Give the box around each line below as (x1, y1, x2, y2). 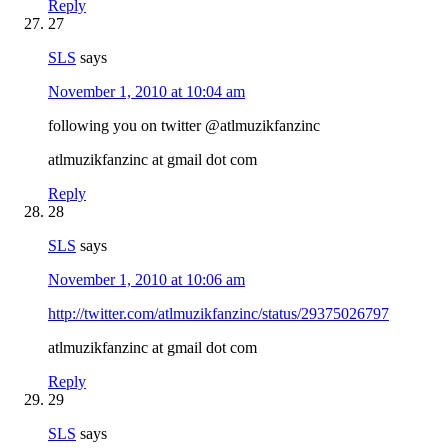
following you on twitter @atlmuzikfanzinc (48, 116, 320, 134)
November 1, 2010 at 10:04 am (48, 82, 245, 100)
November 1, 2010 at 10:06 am (48, 270, 245, 288)
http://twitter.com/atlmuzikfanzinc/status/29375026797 (48, 304, 389, 322)
